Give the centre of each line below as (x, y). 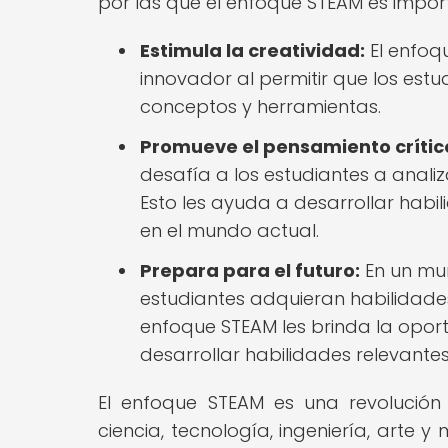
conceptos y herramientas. (260, 106)
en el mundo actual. (229, 230)
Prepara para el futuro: (250, 270)
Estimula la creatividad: (252, 50)
